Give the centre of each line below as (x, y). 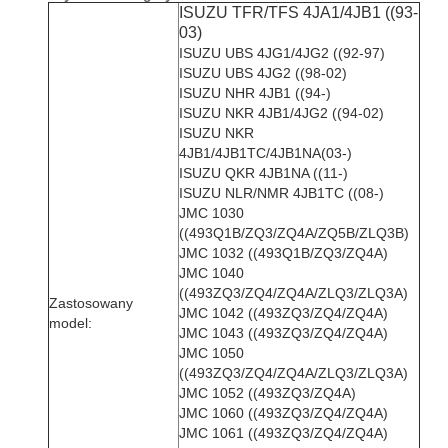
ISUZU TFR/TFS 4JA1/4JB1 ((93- (298, 12)
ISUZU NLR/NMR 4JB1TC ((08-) (281, 193)
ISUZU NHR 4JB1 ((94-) (255, 93)
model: (70, 323)
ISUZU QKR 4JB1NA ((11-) (263, 173)
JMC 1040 (211, 273)
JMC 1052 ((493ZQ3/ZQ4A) (267, 393)
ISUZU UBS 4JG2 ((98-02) (263, 73)
